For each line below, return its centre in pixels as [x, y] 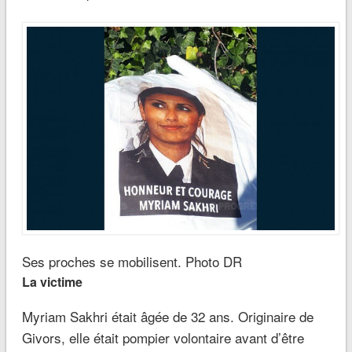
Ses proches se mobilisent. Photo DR [132, 261]
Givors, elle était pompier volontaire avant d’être [163, 337]
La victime [52, 281]
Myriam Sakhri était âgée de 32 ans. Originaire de [167, 316]
